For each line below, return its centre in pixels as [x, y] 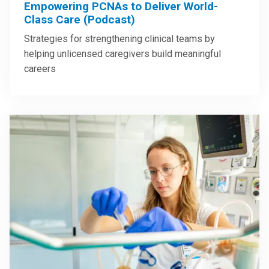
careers [40, 69]
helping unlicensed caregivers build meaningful [122, 54]
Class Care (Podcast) [80, 20]
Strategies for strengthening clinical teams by [119, 39]
